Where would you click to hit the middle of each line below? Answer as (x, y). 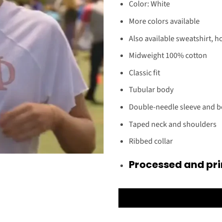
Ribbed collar (151, 141)
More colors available (164, 21)
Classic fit (144, 73)
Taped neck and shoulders (172, 124)
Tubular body (151, 90)
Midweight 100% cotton (168, 56)
